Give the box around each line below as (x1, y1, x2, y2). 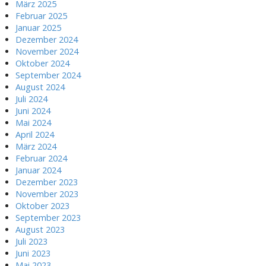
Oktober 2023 (15, 199, 69, 211)
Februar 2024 (15, 152, 67, 164)
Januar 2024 (15, 164, 61, 176)
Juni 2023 (15, 247, 50, 259)
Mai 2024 (15, 116, 51, 128)
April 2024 (15, 128, 54, 140)
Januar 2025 (15, 21, 61, 33)
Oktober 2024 (15, 57, 69, 69)
